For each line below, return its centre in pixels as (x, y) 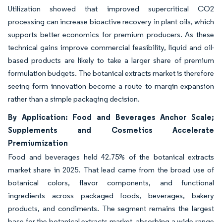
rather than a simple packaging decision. (74, 99)
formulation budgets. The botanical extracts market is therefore (111, 73)
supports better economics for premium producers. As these (111, 34)
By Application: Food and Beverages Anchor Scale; (111, 117)
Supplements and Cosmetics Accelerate (111, 130)
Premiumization (38, 142)
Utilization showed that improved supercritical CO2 (111, 8)
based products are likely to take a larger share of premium (111, 60)
